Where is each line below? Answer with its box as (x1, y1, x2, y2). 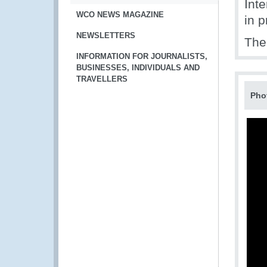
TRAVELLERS (76, 74, 128, 83)
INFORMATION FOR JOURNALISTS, (76, 52, 207, 61)
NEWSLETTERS (76, 31, 135, 40)
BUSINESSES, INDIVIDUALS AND (76, 63, 200, 72)
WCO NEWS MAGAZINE (76, 10, 164, 19)
